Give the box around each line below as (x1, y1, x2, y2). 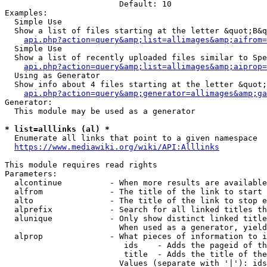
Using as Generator (5, 71, 100, 80)
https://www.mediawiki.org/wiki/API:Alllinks (14, 142, 219, 151)
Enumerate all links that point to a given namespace (5, 133, 257, 142)
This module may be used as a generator (5, 107, 195, 116)
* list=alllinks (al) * (5, 125, 110, 133)
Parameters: (5, 169, 57, 178)
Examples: (5, 8, 48, 17)
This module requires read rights (5, 160, 157, 169)
